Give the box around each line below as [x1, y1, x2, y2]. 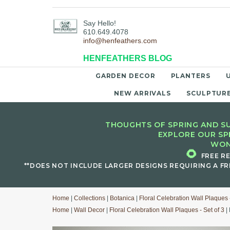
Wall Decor [74, 206, 105, 214]
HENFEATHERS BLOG [83, 54, 172, 63]
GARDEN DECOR [95, 72, 156, 80]
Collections [74, 195, 105, 202]
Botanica [110, 195, 135, 202]
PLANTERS [170, 72, 210, 80]
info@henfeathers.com [83, 36, 157, 45]
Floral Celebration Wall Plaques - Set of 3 [109, 206, 224, 214]
